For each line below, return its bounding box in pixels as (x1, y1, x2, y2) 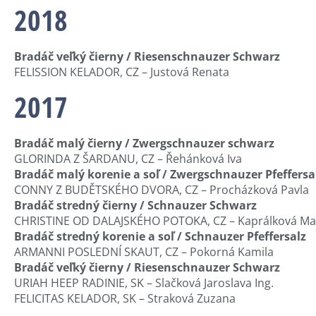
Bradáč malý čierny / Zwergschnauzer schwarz (14, 135, 274, 151)
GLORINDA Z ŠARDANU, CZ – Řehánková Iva (14, 150, 242, 166)
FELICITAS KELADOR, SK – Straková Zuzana (14, 290, 236, 306)
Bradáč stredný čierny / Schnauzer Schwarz (14, 197, 257, 213)
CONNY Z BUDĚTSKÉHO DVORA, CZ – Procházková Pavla (14, 181, 309, 197)
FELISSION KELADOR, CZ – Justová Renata (14, 64, 229, 80)
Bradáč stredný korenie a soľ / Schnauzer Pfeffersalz (14, 228, 306, 244)
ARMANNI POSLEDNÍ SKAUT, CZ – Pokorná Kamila (14, 243, 274, 260)
